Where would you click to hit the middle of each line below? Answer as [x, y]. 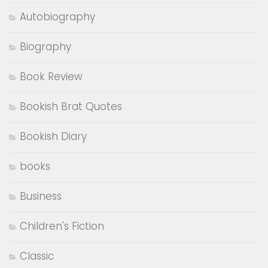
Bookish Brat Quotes [71, 106]
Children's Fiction [62, 226]
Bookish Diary [53, 136]
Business [41, 196]
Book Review [51, 76]
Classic [37, 256]
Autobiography [57, 16]
